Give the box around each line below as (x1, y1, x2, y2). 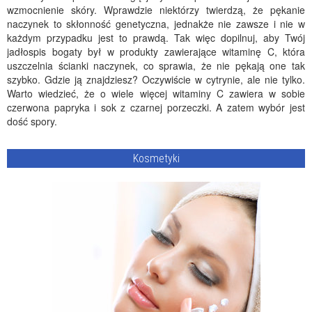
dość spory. (7, 114, 57, 128)
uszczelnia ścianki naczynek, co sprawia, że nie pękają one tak (7, 58, 305, 72)
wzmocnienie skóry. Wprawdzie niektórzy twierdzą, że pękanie (7, 3, 305, 17)
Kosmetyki (132, 152, 180, 165)
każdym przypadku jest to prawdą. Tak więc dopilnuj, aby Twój (7, 31, 305, 45)
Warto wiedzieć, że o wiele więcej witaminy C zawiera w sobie (7, 86, 305, 100)
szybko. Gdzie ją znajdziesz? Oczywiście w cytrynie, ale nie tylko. (7, 72, 305, 86)
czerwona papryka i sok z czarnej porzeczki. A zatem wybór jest (7, 100, 305, 114)
